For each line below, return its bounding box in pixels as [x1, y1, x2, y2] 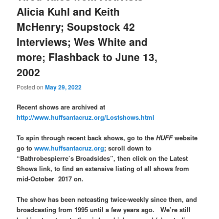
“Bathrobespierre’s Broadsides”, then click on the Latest [17, 153, 188, 163]
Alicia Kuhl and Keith [17, 3, 120, 19]
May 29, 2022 [45, 83, 82, 92]
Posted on [17, 83, 45, 91]
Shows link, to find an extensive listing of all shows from [17, 164, 190, 174]
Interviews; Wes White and [17, 34, 148, 49]
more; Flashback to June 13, [17, 49, 158, 64]
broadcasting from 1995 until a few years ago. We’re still [17, 205, 191, 215]
